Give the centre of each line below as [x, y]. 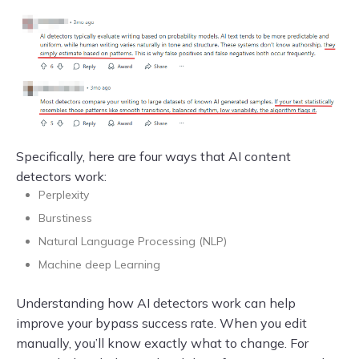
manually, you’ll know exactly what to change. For [162, 343]
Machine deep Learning [99, 265]
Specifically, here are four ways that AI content [153, 157]
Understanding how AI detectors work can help [156, 303]
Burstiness [65, 218]
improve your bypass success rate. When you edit [161, 323]
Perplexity [64, 195]
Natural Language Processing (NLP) [133, 242]
